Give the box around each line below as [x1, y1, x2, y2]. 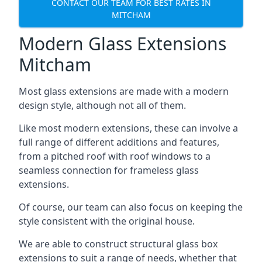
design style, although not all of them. [19, 98, 186, 112]
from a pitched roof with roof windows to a [19, 149, 211, 163]
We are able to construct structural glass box [19, 237, 218, 250]
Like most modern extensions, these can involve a [19, 121, 238, 135]
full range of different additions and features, [19, 135, 219, 149]
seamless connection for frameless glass [19, 163, 199, 177]
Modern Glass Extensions [19, 31, 226, 56]
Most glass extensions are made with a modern [19, 84, 229, 98]
